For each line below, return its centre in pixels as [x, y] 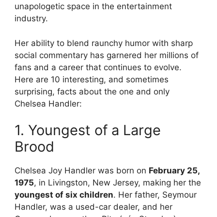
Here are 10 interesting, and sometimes [92, 79]
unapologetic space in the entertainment [93, 7]
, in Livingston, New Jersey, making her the [117, 183]
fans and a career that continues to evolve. [98, 67]
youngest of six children [64, 195]
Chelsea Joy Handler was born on [82, 171]
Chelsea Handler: [48, 103]
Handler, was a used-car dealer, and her [93, 207]
